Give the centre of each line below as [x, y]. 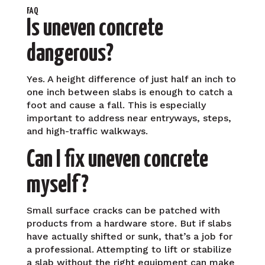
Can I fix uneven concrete [117, 160]
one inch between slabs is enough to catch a [129, 92]
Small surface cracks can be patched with [123, 210]
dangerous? [70, 54]
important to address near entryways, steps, [129, 118]
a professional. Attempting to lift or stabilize [129, 249]
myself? [57, 185]
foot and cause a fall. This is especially [116, 105]
